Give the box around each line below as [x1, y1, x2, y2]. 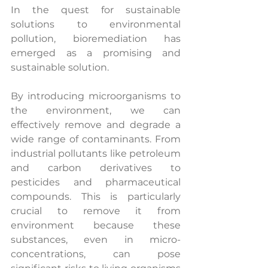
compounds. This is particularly [11, 191, 181, 202]
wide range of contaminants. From [11, 133, 181, 145]
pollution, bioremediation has [11, 33, 181, 44]
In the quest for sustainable [11, 4, 181, 16]
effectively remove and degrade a [11, 119, 181, 130]
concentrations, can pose [11, 248, 181, 260]
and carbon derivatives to [11, 162, 181, 173]
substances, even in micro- [11, 234, 181, 245]
